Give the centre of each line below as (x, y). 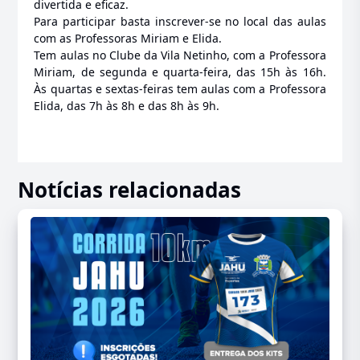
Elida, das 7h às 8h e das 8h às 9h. (127, 105)
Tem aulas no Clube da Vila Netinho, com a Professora (180, 55)
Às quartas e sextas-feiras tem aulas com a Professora (180, 88)
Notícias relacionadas (130, 189)
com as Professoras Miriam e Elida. (128, 38)
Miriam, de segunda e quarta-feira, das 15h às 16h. (180, 72)
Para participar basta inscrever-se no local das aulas (180, 21)
